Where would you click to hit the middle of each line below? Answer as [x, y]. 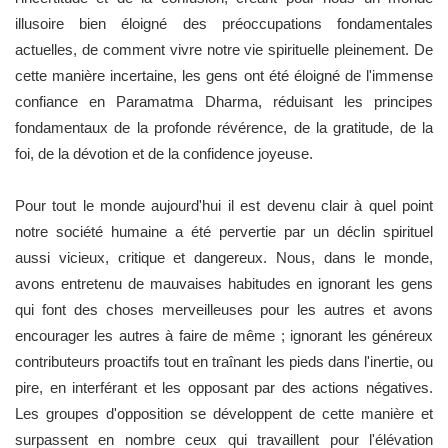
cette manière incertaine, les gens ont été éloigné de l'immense [224, 75]
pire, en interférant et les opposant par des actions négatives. [224, 387]
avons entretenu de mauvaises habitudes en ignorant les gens [224, 283]
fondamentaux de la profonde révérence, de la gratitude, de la [224, 127]
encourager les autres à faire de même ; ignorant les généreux [224, 335]
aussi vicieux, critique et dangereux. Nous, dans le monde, [224, 257]
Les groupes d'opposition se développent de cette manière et [224, 413]
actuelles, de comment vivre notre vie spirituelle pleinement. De [224, 49]
